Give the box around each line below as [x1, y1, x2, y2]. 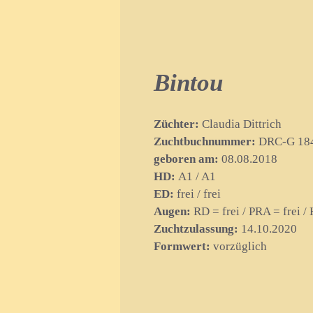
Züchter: [154, 117, 199, 131]
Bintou [154, 68, 223, 96]
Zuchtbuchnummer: [154, 135, 256, 149]
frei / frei [174, 187, 221, 201]
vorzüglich [210, 240, 267, 254]
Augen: [154, 205, 191, 219]
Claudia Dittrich [199, 117, 282, 131]
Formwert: [154, 240, 210, 254]
